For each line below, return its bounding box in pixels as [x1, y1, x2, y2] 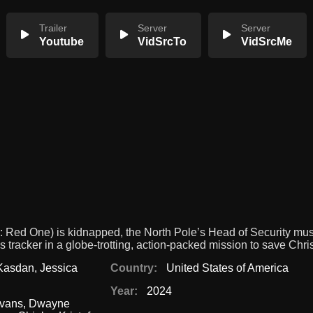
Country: [110, 262, 158, 275]
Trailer [38, 22, 67, 34]
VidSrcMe [241, 35, 293, 48]
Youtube [38, 35, 84, 48]
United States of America [166, 262, 289, 275]
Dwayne [28, 298, 70, 310]
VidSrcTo [138, 35, 187, 48]
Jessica [39, 262, 78, 275]
